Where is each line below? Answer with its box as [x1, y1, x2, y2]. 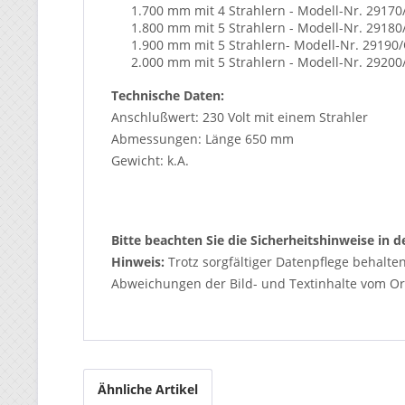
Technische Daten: [111, 87, 224, 104]
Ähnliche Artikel [98, 381, 198, 398]
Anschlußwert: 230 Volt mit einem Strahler [111, 108, 368, 126]
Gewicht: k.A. [111, 152, 189, 169]
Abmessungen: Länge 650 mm [111, 130, 297, 147]
